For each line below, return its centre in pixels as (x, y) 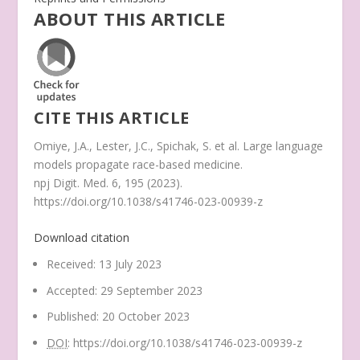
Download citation (82, 237)
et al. (227, 145)
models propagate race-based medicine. (139, 164)
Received (70, 264)
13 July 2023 (131, 264)
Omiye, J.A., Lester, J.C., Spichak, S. (125, 145)
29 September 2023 (152, 290)
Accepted (71, 290)
